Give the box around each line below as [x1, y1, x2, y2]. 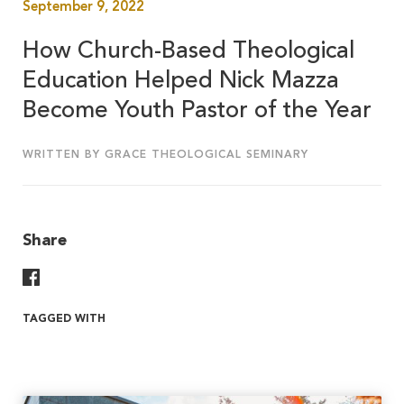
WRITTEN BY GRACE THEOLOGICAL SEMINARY [23, 150, 308, 161]
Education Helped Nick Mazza [23, 69, 339, 94]
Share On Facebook [39, 269, 170, 284]
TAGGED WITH [23, 314, 106, 326]
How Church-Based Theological [23, 40, 354, 64]
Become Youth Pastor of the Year [23, 99, 372, 124]
